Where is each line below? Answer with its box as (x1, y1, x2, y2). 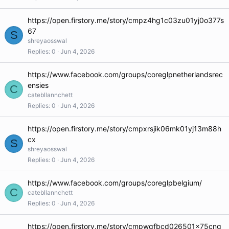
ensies (28, 81, 49, 89)
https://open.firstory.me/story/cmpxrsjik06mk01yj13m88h (28, 124, 221, 133)
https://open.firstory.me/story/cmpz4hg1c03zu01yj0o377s (28, 16, 224, 25)
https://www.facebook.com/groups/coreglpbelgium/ (28, 178, 202, 187)
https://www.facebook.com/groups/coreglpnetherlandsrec (28, 70, 223, 79)
